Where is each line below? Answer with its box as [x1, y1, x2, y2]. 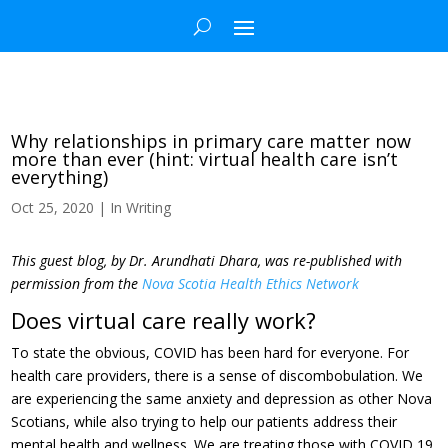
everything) [11, 165, 109, 189]
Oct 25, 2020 [11, 198, 95, 217]
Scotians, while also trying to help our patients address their [11, 412, 398, 431]
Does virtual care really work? [11, 305, 317, 335]
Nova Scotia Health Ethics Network [142, 274, 360, 293]
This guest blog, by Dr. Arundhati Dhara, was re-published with [11, 251, 403, 270]
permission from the [11, 274, 143, 293]
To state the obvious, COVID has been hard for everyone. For [11, 343, 410, 362]
